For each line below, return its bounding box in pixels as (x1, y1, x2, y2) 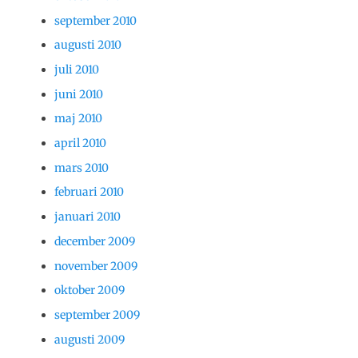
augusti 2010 (54, 38, 121, 53)
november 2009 (54, 258, 137, 273)
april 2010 (54, 136, 106, 151)
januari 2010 (54, 209, 121, 225)
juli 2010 (54, 62, 99, 78)
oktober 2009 (54, 283, 125, 298)
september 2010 (54, 13, 137, 28)
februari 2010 (54, 185, 124, 200)
